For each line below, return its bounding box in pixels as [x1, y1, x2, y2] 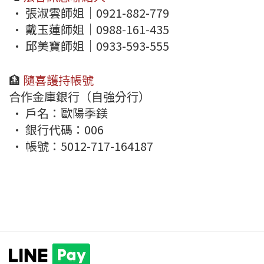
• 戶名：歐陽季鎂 [9, 104, 108, 122]
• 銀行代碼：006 [9, 121, 104, 138]
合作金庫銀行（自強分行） [9, 88, 150, 105]
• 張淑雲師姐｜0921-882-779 [9, 4, 169, 22]
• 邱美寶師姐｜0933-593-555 [9, 37, 169, 55]
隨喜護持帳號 [23, 71, 94, 89]
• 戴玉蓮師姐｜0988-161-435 [9, 21, 169, 38]
